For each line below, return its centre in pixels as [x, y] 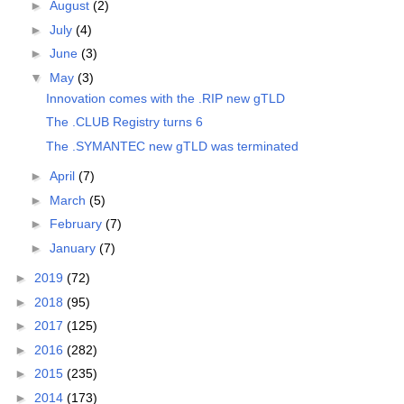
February [77, 224]
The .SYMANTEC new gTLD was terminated [172, 146]
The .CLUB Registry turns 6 [124, 122]
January [74, 248]
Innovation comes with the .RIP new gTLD [165, 98]
